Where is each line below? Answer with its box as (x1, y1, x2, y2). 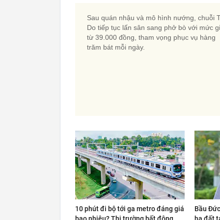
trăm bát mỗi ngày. (87, 43, 145, 51)
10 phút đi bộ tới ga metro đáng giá (75, 205, 184, 213)
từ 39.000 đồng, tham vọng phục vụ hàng (87, 33, 216, 41)
